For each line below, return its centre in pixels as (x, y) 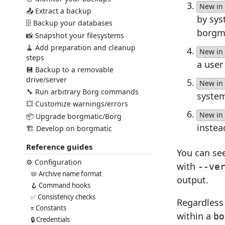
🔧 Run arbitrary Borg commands (82, 92)
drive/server (46, 79)
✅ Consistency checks (63, 197)
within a (195, 216)
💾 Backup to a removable (70, 69)
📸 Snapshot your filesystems (75, 35)
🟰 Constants (49, 208)
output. (193, 180)
